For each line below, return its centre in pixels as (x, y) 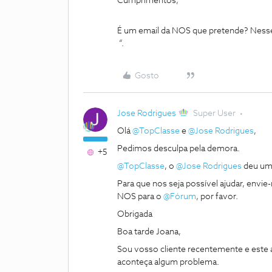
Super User (215, 114)
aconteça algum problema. (168, 262)
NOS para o (140, 197)
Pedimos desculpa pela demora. (179, 149)
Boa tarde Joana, (149, 232)
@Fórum (180, 197)
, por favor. (218, 197)
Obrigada (136, 214)
